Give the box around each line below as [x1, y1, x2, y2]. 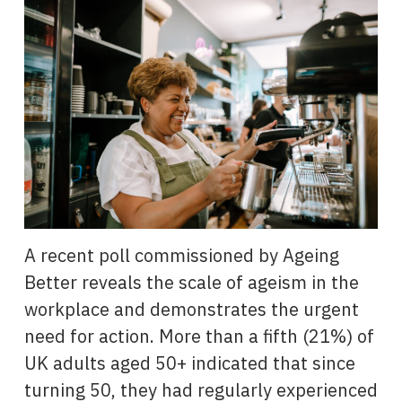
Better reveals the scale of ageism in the [23, 269, 359, 294]
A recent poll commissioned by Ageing [23, 242, 339, 267]
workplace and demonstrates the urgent [23, 296, 359, 321]
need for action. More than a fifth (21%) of [23, 323, 374, 348]
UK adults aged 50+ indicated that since [23, 350, 355, 375]
